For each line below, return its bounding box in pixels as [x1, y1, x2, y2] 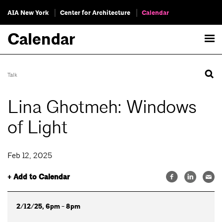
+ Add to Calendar [7, 172, 70, 182]
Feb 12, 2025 [7, 151, 52, 161]
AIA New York [7, 8, 49, 17]
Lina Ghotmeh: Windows [7, 96, 197, 119]
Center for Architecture [60, 8, 130, 17]
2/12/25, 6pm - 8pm [16, 201, 80, 211]
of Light [7, 116, 67, 139]
